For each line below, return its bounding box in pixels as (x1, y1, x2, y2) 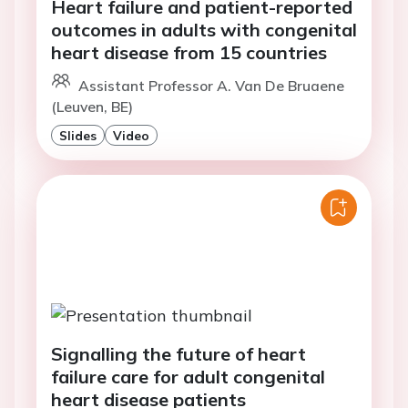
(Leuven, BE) (51, 97, 133, 117)
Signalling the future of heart (51, 342, 306, 365)
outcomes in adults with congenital (51, 18, 357, 42)
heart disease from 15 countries (51, 41, 327, 65)
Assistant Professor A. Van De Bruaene (78, 76, 344, 96)
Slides (59, 127, 97, 144)
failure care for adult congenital (51, 364, 325, 388)
